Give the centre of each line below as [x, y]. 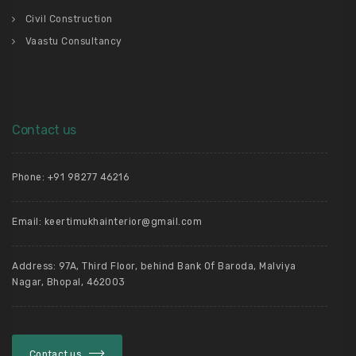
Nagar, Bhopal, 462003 [69, 282]
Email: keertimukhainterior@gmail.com [107, 222]
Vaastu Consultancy [74, 41]
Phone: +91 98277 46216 [70, 177]
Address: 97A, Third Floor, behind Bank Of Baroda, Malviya [154, 266]
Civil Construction [69, 19]
